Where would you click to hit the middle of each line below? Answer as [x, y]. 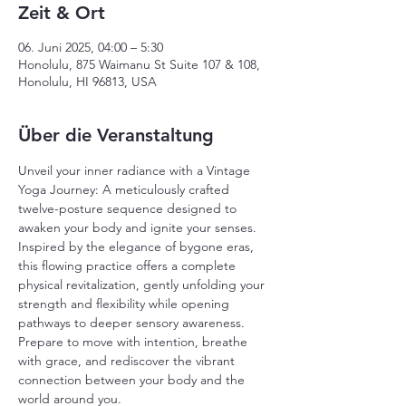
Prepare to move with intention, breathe [135, 342]
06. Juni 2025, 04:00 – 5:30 [91, 47]
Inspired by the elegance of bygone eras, [138, 246]
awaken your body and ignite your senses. [139, 227]
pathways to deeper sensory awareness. [133, 323]
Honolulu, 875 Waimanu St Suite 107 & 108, [139, 64]
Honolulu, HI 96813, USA [87, 82]
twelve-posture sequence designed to [129, 208]
